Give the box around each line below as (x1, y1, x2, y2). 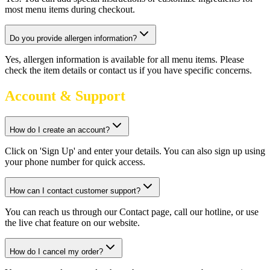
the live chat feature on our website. (5, 218, 140, 228)
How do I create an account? (10, 125, 110, 135)
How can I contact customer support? (10, 186, 140, 196)
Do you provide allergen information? (10, 34, 137, 43)
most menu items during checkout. (5, 4, 135, 15)
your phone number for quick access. (5, 157, 145, 168)
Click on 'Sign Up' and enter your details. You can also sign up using (5, 146, 265, 157)
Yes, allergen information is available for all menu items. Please (5, 54, 244, 65)
